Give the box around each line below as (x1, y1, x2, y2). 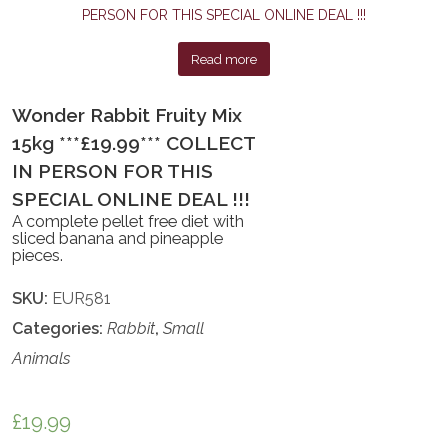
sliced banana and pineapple (12, 229, 224, 249)
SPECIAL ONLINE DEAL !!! (12, 188, 251, 211)
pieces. (12, 246, 64, 266)
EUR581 (52, 289, 112, 309)
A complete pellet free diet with (12, 212, 245, 232)
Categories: (12, 319, 108, 339)
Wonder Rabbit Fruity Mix (12, 104, 243, 127)
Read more (191, 51, 257, 67)
